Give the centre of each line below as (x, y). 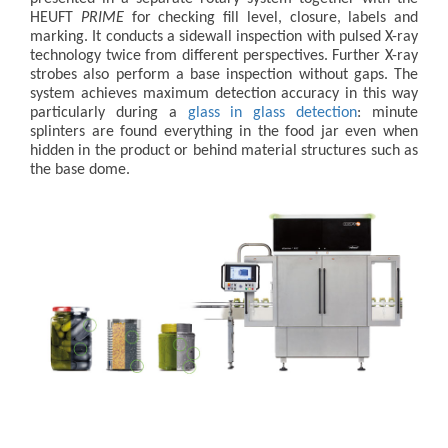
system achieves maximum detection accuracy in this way (224, 94)
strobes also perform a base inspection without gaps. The (224, 75)
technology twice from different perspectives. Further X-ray (224, 56)
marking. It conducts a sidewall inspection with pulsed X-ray (224, 37)
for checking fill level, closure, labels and (270, 18)
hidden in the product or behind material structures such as (224, 151)
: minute (388, 113)
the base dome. (80, 170)
